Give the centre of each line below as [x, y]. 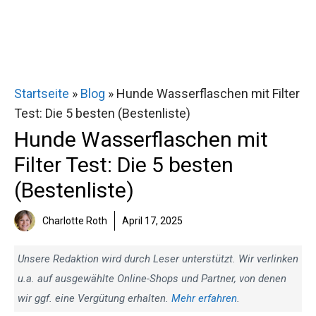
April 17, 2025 [152, 221]
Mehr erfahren [204, 298]
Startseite [42, 93]
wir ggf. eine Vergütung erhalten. [95, 298]
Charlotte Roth [75, 221]
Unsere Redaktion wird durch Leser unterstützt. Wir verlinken [158, 259]
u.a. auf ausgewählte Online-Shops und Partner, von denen [152, 279]
